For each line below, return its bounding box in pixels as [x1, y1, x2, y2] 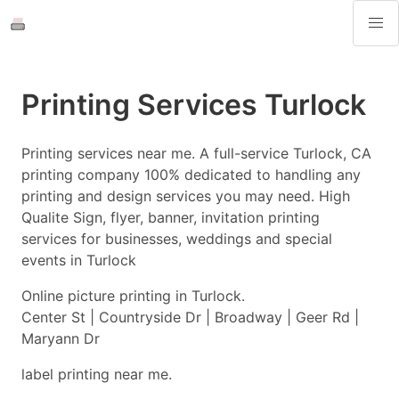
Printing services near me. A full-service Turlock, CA [21, 144, 371, 162]
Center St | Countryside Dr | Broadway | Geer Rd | [21, 308, 359, 326]
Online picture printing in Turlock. [21, 287, 245, 305]
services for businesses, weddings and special [21, 230, 332, 248]
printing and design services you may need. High [21, 187, 350, 205]
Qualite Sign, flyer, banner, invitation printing [21, 208, 320, 226]
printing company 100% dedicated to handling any [21, 166, 361, 183]
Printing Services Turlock [21, 87, 366, 122]
